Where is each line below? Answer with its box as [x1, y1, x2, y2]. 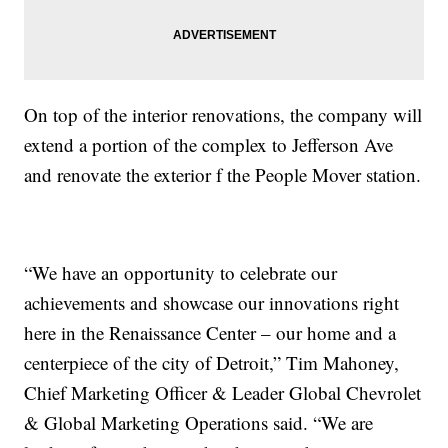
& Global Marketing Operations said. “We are [24, 410, 374, 436]
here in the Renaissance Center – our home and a [24, 320, 397, 346]
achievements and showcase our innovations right [24, 290, 400, 316]
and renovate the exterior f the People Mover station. [24, 162, 422, 188]
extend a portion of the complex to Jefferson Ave [24, 132, 394, 158]
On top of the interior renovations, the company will [24, 102, 423, 128]
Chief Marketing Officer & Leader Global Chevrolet [24, 380, 422, 406]
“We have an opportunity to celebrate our [24, 260, 338, 286]
